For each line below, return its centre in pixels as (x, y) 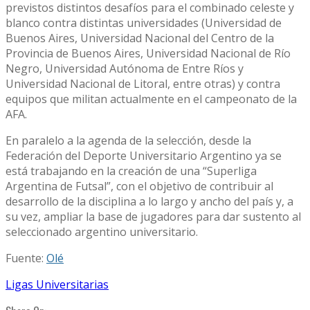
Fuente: (26, 258)
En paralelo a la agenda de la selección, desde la (128, 141)
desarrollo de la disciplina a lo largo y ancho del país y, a (149, 202)
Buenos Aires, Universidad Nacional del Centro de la (140, 38)
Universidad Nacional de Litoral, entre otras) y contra (143, 84)
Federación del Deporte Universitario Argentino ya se (144, 156)
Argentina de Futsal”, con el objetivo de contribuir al (139, 186)
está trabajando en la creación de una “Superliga (131, 171)
